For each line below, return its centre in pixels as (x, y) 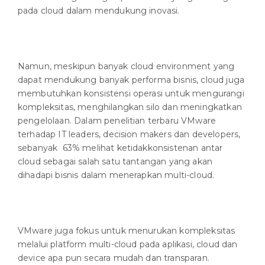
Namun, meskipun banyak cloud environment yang (126, 67)
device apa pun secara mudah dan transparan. (114, 258)
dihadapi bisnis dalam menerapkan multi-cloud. (116, 175)
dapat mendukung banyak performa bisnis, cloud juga (131, 80)
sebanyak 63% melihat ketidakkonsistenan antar (120, 148)
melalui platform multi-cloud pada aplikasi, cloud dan (128, 245)
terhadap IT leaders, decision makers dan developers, (129, 135)
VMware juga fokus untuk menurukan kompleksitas (127, 231)
